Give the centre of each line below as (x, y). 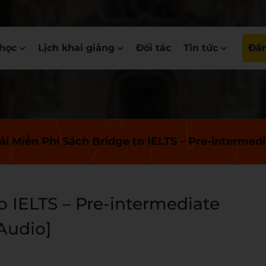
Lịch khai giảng (76, 48)
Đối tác (153, 48)
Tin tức (201, 48)
